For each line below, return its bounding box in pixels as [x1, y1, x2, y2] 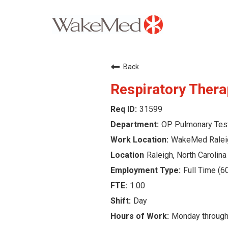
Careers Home [18, 45, 75, 54]
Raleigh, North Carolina [147, 150, 226, 160]
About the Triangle [18, 134, 90, 144]
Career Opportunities [18, 105, 102, 115]
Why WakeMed [18, 74, 76, 84]
